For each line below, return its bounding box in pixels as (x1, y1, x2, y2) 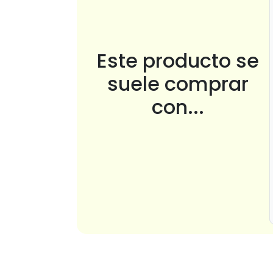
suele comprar (107, 69, 249, 97)
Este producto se (97, 46, 259, 74)
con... (152, 93, 204, 121)
